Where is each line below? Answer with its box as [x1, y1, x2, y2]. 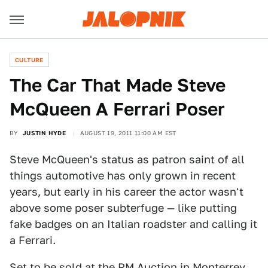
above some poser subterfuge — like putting [10, 202, 237, 214]
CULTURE [15, 56, 44, 63]
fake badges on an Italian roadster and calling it [10, 218, 257, 230]
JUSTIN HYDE [22, 129, 66, 136]
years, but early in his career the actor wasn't [10, 185, 243, 198]
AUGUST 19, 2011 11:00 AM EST [80, 129, 176, 136]
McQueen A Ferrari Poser [10, 98, 225, 120]
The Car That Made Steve [10, 74, 226, 96]
